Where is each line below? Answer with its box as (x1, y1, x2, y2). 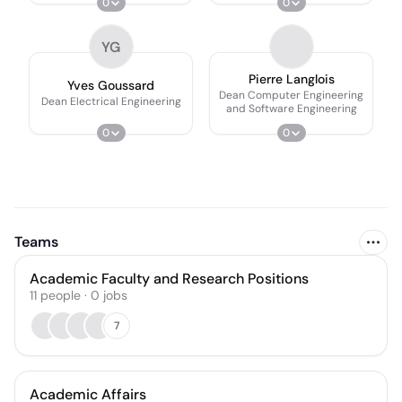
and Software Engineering (225, 100, 357, 116)
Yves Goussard (67, 77, 154, 93)
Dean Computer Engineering (219, 87, 363, 102)
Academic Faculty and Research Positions (30, 269, 309, 288)
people (40, 287, 81, 303)
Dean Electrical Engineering (40, 94, 181, 109)
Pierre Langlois (248, 70, 335, 87)
